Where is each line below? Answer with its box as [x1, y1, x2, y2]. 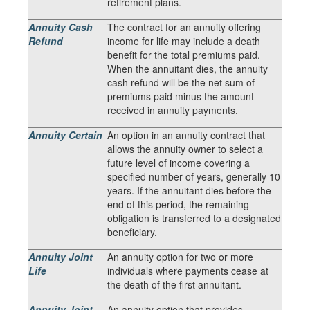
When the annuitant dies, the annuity [107, 62, 268, 75]
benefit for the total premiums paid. [107, 48, 260, 62]
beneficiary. [107, 225, 157, 239]
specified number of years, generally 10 [107, 170, 280, 183]
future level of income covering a [107, 156, 250, 170]
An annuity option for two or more [107, 250, 253, 264]
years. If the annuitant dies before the [107, 183, 271, 197]
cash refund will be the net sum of [107, 75, 255, 89]
